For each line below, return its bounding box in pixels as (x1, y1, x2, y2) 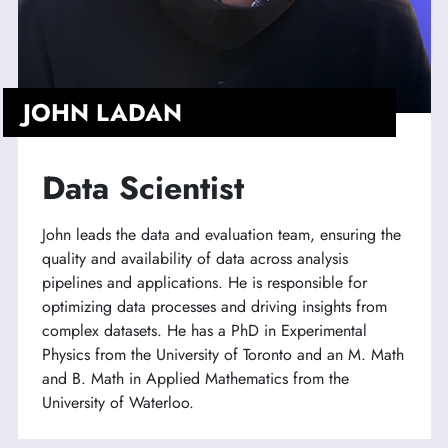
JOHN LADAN (22, 94, 182, 130)
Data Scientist (41, 164, 244, 211)
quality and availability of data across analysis (41, 246, 348, 270)
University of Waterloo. (41, 390, 194, 414)
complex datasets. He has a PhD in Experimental (41, 318, 367, 342)
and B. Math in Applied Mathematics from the (41, 366, 349, 390)
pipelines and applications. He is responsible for (41, 270, 367, 294)
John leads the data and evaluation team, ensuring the (41, 222, 401, 246)
